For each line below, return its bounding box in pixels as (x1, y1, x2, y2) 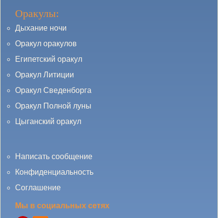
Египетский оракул (15, 55, 82, 63)
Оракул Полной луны (15, 102, 91, 110)
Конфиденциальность (15, 168, 93, 176)
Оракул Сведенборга (15, 86, 91, 94)
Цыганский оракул (15, 117, 81, 126)
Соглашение (15, 183, 61, 192)
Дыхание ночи (15, 24, 67, 32)
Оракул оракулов (15, 39, 77, 48)
